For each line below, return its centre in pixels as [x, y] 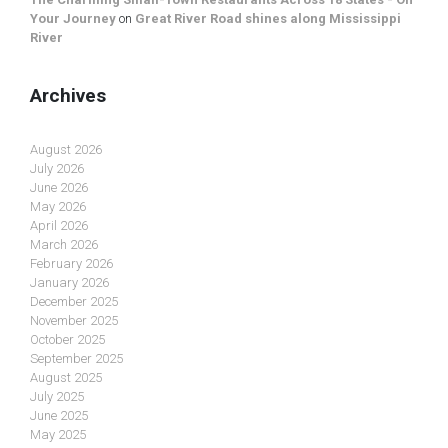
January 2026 [69, 282]
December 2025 [74, 301]
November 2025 [74, 320]
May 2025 [58, 434]
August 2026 [66, 149]
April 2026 [59, 225]
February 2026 [71, 263]
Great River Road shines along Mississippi [268, 19]
